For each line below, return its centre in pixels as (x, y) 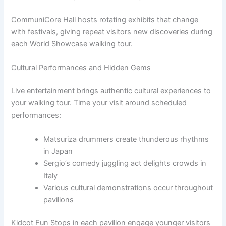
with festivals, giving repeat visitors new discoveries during (112, 32)
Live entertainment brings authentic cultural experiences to (111, 91)
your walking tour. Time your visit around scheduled (99, 103)
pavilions (59, 200)
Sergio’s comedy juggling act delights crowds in (125, 163)
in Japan (58, 151)
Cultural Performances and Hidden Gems (81, 68)
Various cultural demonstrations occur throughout (128, 187)
